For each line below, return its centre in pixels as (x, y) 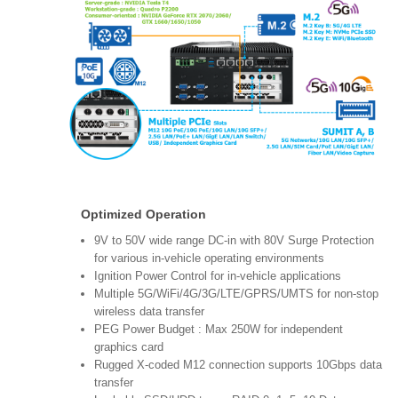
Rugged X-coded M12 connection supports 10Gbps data (238, 364)
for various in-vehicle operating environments (209, 258)
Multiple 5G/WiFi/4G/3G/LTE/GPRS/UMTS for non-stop (236, 293)
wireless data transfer (149, 311)
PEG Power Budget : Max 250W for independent (219, 329)
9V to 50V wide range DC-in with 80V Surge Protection (234, 240)
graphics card (129, 346)
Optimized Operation (143, 214)
